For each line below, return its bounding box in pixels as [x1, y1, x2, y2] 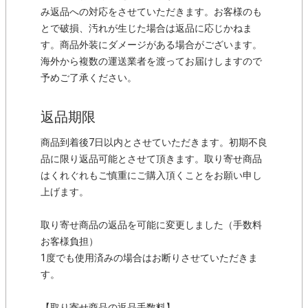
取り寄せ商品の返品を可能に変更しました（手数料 [41, 219, 262, 231]
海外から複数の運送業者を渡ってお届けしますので [41, 56, 262, 67]
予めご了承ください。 [41, 72, 137, 84]
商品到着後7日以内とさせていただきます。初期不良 [41, 137, 267, 148]
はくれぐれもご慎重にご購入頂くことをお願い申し [41, 170, 262, 181]
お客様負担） [41, 236, 98, 247]
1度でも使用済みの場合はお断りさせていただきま [41, 252, 258, 264]
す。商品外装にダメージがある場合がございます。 [41, 39, 262, 51]
